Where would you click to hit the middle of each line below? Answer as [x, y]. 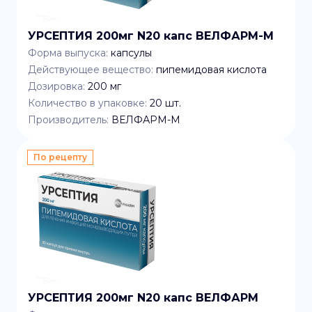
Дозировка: [56, 86]
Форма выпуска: [68, 53]
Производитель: [68, 120]
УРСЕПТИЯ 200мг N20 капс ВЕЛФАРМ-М [151, 36]
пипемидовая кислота [211, 70]
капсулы [131, 53]
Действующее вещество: [91, 70]
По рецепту [60, 157]
